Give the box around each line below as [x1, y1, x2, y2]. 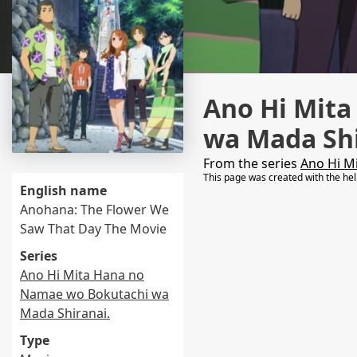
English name [20, 182, 107, 199]
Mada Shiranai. [20, 304, 110, 322]
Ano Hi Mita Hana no [20, 266, 144, 284]
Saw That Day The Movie [20, 220, 167, 237]
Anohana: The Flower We [20, 201, 169, 218]
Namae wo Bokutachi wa [20, 285, 169, 303]
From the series [203, 155, 300, 172]
